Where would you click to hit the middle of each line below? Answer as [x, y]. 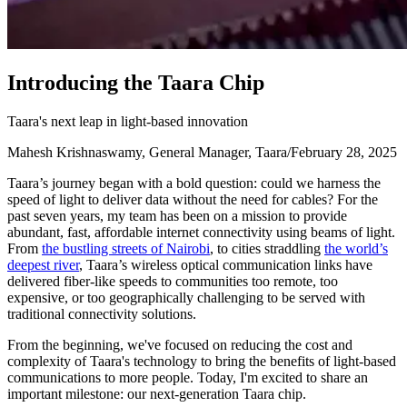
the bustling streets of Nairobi [126, 248]
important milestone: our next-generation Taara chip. [157, 393]
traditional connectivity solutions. [102, 313]
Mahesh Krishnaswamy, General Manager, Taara [147, 152]
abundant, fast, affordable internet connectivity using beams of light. [201, 232]
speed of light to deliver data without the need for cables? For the [193, 199]
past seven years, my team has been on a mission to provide [177, 215]
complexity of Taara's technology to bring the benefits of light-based [202, 361]
